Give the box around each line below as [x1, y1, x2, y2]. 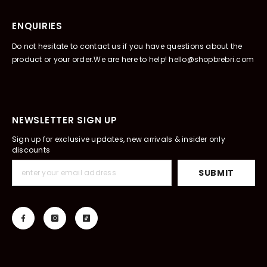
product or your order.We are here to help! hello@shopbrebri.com [12, 54, 254, 64]
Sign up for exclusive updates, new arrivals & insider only [12, 133, 225, 144]
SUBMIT [198, 166, 235, 179]
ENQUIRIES [12, 19, 63, 32]
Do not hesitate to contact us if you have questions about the [12, 41, 243, 51]
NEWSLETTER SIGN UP [12, 113, 117, 126]
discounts [12, 144, 51, 155]
